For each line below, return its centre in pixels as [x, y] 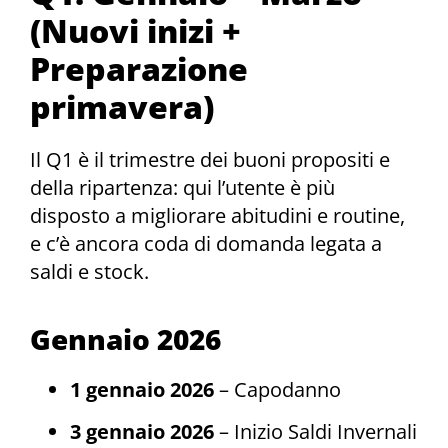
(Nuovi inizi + [135, 31]
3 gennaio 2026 [142, 432]
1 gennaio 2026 [142, 390]
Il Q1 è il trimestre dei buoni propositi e [210, 160]
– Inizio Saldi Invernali [315, 432]
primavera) [122, 107]
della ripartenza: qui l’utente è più [182, 188]
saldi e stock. [89, 272]
